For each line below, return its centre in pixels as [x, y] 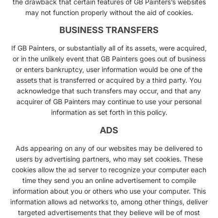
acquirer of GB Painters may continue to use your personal [109, 102]
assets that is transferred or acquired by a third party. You [109, 80]
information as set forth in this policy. [109, 112]
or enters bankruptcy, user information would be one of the [109, 70]
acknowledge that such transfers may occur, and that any [109, 91]
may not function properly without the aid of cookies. [109, 13]
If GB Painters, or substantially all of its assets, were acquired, [109, 48]
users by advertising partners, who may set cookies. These [109, 159]
